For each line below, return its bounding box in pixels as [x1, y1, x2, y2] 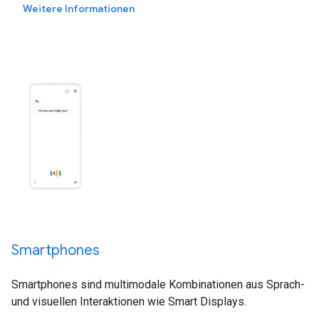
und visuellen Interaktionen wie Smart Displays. [11, 295, 246, 309]
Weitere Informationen [23, 2, 135, 16]
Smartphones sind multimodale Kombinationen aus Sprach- [11, 278, 305, 292]
